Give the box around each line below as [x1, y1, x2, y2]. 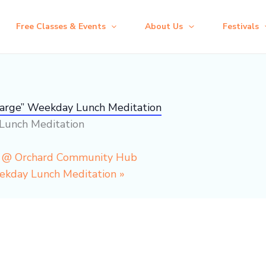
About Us [145, 21, 183, 32]
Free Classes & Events [15, 21, 106, 32]
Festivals [222, 21, 259, 32]
